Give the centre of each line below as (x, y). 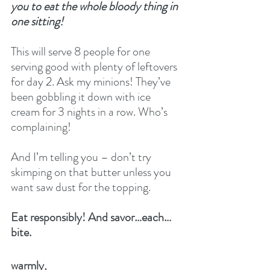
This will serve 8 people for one (82, 52)
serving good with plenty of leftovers (95, 67)
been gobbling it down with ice (82, 97)
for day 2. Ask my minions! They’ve (92, 82)
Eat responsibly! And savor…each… (91, 218)
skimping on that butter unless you (92, 172)
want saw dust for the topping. (82, 187)
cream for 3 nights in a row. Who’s (90, 112)
